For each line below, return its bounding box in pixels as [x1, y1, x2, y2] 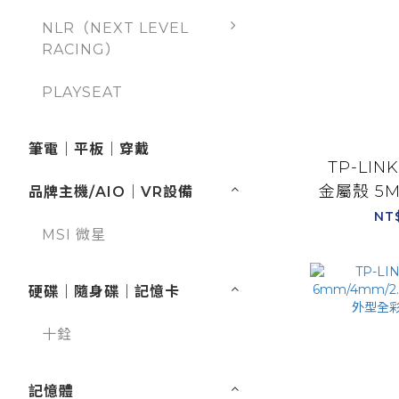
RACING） [42, 41, 120, 59]
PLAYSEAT [42, 84, 123, 102]
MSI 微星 [42, 226, 106, 244]
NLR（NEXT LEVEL [42, 20, 189, 37]
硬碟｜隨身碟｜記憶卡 [28, 283, 180, 301]
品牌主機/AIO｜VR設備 [28, 183, 193, 201]
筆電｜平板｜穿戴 [28, 141, 150, 159]
